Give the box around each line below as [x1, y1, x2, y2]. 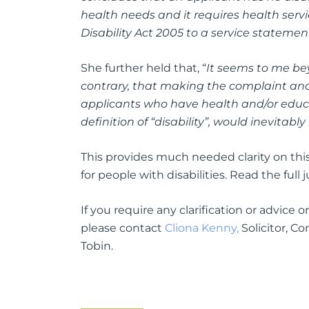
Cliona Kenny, [162, 221, 239, 235]
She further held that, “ [81, 61, 206, 74]
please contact [81, 221, 162, 235]
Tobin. [81, 239, 113, 252]
